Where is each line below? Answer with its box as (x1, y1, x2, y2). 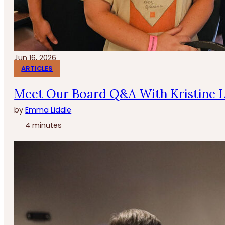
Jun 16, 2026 (14, 53, 57, 63)
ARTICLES (21, 64, 53, 73)
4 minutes (23, 120, 62, 130)
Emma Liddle (25, 104, 72, 115)
